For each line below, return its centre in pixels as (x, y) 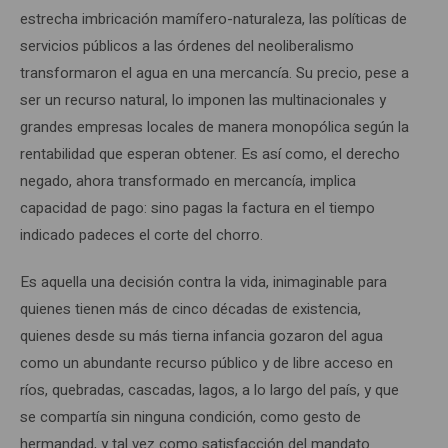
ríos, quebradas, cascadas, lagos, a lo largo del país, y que (209, 389)
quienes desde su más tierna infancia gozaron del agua (201, 335)
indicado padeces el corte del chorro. (141, 234)
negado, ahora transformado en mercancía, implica (188, 180)
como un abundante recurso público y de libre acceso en (206, 362)
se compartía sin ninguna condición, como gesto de (190, 416)
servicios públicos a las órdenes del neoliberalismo (187, 45)
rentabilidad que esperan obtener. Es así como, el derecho (210, 153)
